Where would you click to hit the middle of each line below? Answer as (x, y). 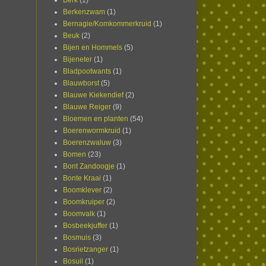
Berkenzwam (84, 12)
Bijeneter (77, 60)
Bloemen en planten (96, 119)
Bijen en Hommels (93, 48)
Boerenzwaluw (87, 143)
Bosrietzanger (85, 250)
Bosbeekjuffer (85, 226)
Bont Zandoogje (89, 167)
